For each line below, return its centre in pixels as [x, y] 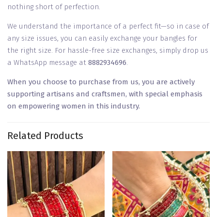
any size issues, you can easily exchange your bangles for [102, 39]
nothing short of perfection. [54, 7]
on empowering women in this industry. [74, 106]
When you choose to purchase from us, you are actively [101, 82]
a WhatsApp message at [48, 63]
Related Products [45, 136]
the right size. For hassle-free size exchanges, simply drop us [108, 51]
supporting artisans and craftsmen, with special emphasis [105, 94]
